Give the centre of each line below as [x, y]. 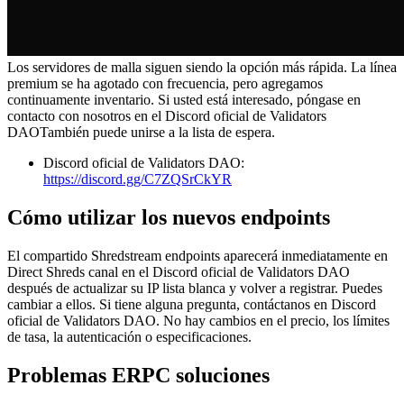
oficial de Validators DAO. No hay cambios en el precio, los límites [198, 320]
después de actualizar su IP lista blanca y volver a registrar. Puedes [195, 288]
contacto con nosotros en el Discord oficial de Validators [167, 116]
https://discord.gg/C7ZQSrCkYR [138, 179]
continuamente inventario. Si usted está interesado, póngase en [184, 100]
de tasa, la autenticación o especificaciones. [129, 336]
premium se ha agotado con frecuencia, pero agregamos [165, 84]
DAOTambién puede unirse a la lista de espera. [141, 133]
